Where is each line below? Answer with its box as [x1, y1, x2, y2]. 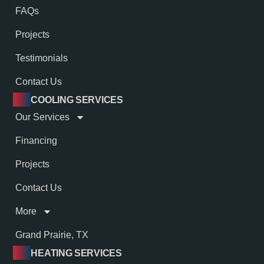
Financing [15, 136, 58, 146]
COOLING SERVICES [31, 95, 123, 105]
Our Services [15, 112, 70, 123]
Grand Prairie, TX [15, 230, 89, 240]
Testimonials [15, 53, 68, 64]
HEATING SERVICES [31, 248, 122, 259]
